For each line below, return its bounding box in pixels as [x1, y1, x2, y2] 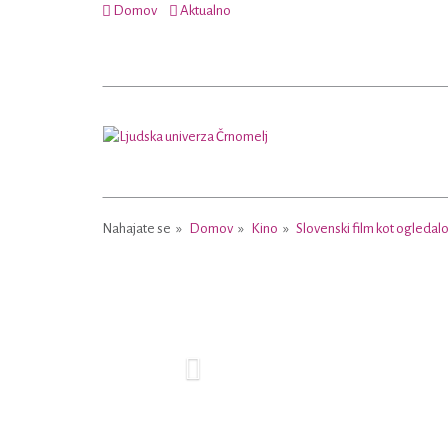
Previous [186, 242, 253, 262]
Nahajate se [102, 221, 171, 236]
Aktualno [178, 3, 231, 18]
